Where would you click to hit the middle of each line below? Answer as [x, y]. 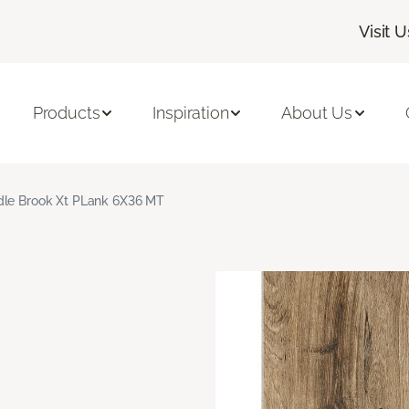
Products [66, 113]
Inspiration [191, 113]
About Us [317, 113]
